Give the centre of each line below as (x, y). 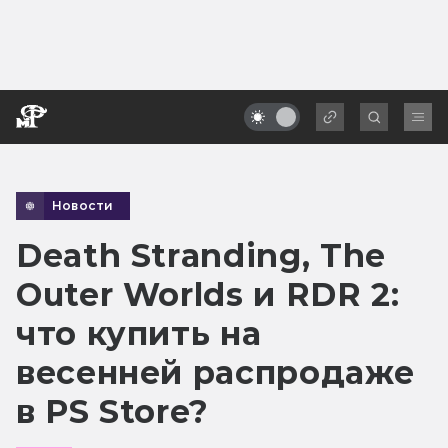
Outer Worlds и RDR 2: (208, 294)
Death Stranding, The (201, 255)
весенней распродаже (215, 372)
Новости (83, 205)
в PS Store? (113, 411)
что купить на (139, 333)
